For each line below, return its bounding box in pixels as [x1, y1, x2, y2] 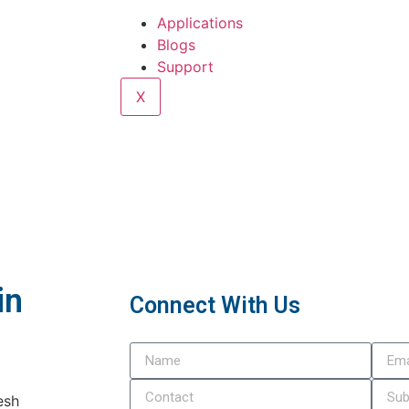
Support [157, 58, 214, 76]
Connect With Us [130, 292, 300, 320]
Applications [157, 14, 243, 32]
